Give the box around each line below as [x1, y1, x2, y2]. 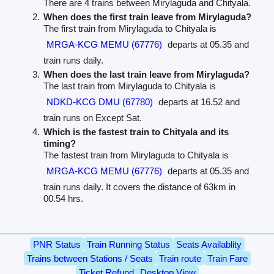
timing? [43, 138, 76, 149]
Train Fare [207, 253, 248, 264]
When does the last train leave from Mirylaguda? [43, 69, 250, 80]
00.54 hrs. [43, 193, 84, 204]
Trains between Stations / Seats [26, 253, 153, 264]
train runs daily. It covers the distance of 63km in [43, 182, 236, 193]
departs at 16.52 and [156, 97, 240, 108]
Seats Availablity [176, 239, 242, 250]
